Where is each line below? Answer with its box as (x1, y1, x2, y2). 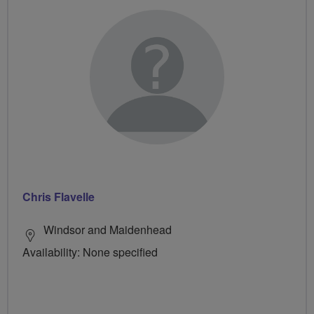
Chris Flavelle (22, 189, 95, 205)
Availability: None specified (22, 244, 158, 261)
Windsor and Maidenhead (43, 221, 172, 238)
